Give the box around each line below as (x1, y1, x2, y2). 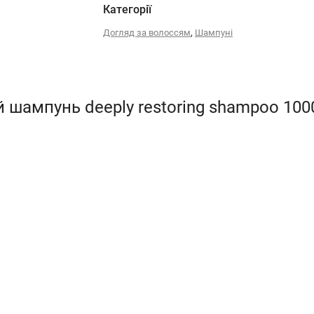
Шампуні (194, 27, 233, 38)
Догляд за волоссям (102, 27, 191, 38)
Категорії (102, 3, 151, 16)
